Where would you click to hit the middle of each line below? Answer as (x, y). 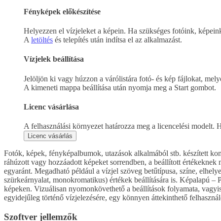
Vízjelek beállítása (54, 59)
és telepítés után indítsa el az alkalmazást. (117, 40)
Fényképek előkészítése (62, 11)
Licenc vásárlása (51, 107)
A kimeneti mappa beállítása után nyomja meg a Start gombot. (120, 87)
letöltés (42, 40)
